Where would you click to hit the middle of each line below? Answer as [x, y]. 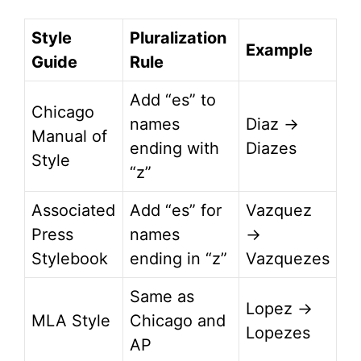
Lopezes [278, 333]
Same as [162, 297]
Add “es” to [173, 100]
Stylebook [70, 259]
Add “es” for [176, 211]
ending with [174, 149]
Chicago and [178, 321]
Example [279, 50]
